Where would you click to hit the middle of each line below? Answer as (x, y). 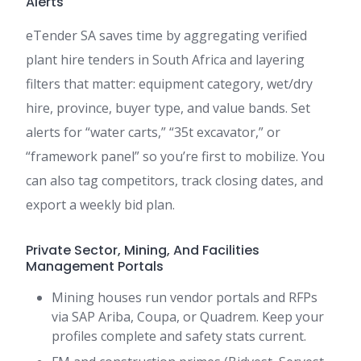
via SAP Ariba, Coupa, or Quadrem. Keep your (188, 317)
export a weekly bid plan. (100, 205)
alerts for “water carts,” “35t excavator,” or (153, 133)
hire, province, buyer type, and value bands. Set (168, 108)
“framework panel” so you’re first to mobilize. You (175, 157)
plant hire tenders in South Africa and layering (165, 60)
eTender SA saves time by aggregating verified (166, 36)
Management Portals (95, 267)
